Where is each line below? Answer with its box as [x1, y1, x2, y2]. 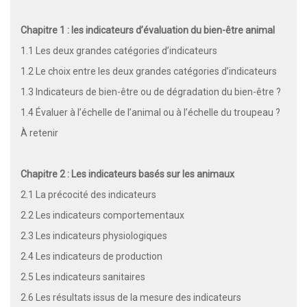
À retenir [21, 127, 58, 138]
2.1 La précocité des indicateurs [21, 188, 156, 200]
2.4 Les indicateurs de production [21, 250, 162, 262]
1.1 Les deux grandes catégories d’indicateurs [21, 45, 217, 56]
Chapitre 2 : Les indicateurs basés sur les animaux [21, 168, 236, 180]
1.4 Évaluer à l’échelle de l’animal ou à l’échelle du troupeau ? [21, 106, 280, 118]
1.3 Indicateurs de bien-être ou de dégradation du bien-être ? [21, 86, 281, 97]
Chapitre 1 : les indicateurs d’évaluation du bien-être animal [21, 24, 277, 36]
